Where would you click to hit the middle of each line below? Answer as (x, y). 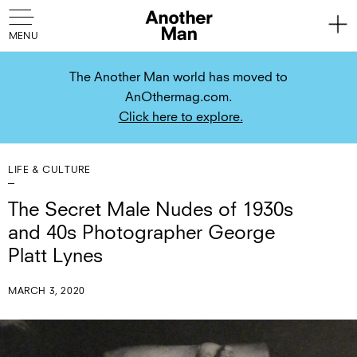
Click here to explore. (180, 117)
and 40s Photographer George (141, 233)
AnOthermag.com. (178, 97)
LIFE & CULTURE (49, 171)
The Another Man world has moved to (178, 77)
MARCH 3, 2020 (47, 292)
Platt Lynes (55, 257)
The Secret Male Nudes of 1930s (151, 210)
